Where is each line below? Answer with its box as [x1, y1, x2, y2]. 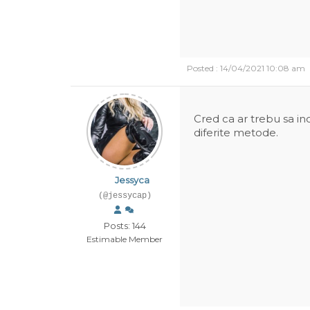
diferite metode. [194, 126, 278, 139]
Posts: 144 [103, 220, 146, 231]
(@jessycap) [98, 191, 152, 201]
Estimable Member [86, 234, 163, 244]
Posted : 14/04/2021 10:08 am [187, 63, 305, 73]
